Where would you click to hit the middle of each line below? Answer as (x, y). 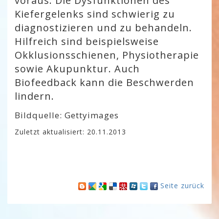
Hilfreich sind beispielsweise (87, 41)
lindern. (34, 96)
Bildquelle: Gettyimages (67, 115)
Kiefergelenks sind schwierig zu (95, 14)
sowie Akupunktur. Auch (77, 69)
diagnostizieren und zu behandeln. (103, 28)
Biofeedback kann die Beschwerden (104, 82)
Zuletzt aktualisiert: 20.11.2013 (70, 132)
